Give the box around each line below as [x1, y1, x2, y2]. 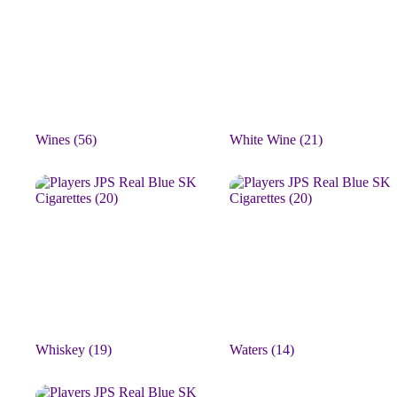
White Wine [230, 132, 300, 148]
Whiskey [35, 342, 89, 358]
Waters [230, 342, 271, 358]
